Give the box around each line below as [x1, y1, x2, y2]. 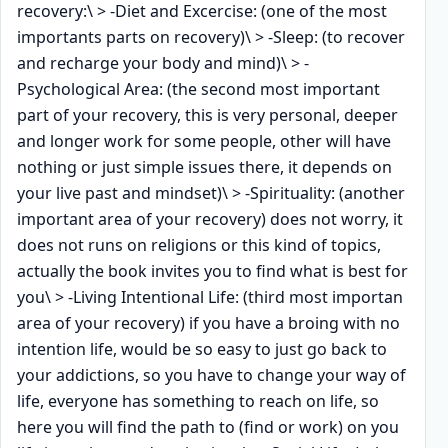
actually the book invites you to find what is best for [17, 259, 408, 282]
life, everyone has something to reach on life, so [17, 389, 379, 412]
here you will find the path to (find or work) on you [17, 415, 399, 438]
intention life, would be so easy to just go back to [17, 337, 387, 360]
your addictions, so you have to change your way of [17, 363, 406, 386]
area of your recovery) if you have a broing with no [17, 311, 400, 334]
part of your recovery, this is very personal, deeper [17, 103, 398, 126]
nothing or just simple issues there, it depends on [17, 155, 392, 178]
